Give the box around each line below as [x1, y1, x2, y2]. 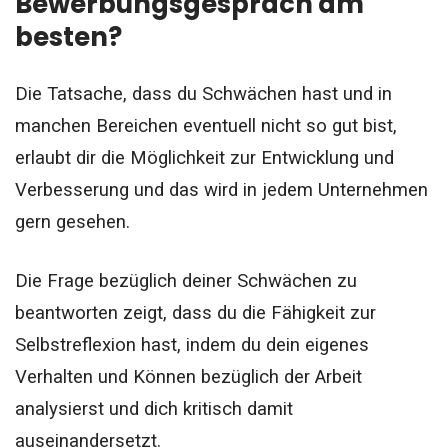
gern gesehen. [15, 210, 130, 233]
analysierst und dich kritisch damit [15, 397, 293, 420]
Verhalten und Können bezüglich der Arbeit [15, 365, 362, 388]
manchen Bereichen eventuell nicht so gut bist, [15, 114, 397, 137]
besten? [15, 18, 127, 55]
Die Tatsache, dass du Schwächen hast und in [15, 82, 392, 105]
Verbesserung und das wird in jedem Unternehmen [15, 178, 428, 201]
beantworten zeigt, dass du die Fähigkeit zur [15, 301, 376, 324]
